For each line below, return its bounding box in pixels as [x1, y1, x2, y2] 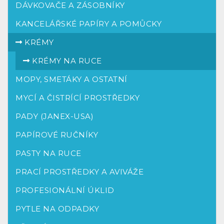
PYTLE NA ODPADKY [15, 204, 99, 213]
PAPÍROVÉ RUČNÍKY [15, 130, 98, 139]
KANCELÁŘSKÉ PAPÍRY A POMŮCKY [15, 19, 161, 28]
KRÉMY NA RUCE [29, 56, 102, 65]
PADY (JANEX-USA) [15, 111, 93, 121]
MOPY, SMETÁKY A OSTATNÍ [15, 74, 127, 84]
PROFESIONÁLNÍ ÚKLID [15, 185, 114, 195]
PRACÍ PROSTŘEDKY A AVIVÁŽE [15, 167, 143, 176]
